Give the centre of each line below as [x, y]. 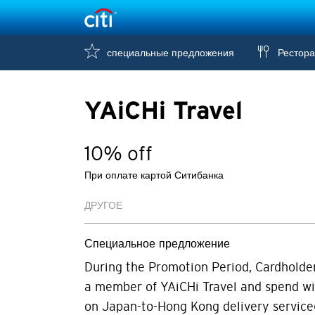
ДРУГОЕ [103, 205]
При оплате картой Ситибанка [154, 175]
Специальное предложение [157, 244]
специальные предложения [169, 53]
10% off [118, 153]
